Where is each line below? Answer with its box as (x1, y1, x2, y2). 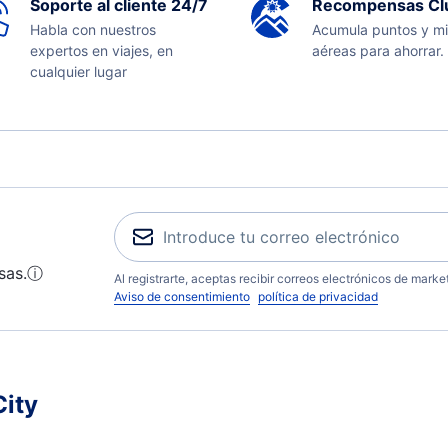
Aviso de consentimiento (114, 289, 250, 304)
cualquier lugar (29, 63, 127, 80)
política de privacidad (258, 289, 378, 304)
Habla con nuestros (29, 21, 156, 38)
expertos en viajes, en (29, 42, 173, 59)
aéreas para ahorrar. (312, 42, 444, 59)
